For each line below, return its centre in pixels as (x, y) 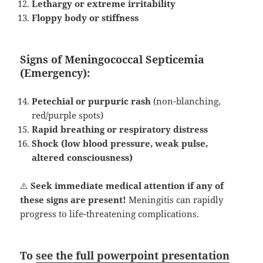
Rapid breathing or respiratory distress (120, 129)
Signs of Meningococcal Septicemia (112, 59)
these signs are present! (73, 199)
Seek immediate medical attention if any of (127, 185)
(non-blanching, (186, 101)
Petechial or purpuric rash (92, 101)
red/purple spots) (68, 115)
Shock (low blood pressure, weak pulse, (120, 143)
